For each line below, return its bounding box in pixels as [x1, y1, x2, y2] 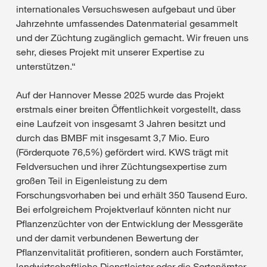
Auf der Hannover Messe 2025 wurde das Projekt [16, 88, 224, 101]
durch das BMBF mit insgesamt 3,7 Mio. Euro [16, 131, 209, 144]
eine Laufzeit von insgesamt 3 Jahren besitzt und [16, 117, 225, 129]
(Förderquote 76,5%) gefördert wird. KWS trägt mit [16, 145, 228, 158]
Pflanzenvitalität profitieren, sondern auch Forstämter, [16, 246, 243, 258]
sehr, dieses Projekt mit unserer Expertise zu [16, 45, 204, 58]
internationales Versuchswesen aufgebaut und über [16, 2, 235, 15]
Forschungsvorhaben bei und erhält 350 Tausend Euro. [16, 188, 247, 201]
